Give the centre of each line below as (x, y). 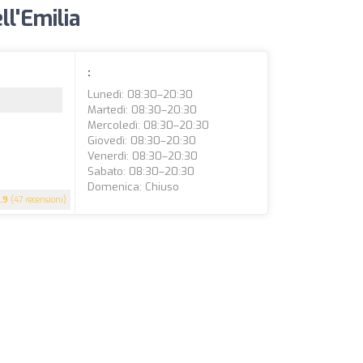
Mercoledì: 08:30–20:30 (149, 125)
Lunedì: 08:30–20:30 (141, 94)
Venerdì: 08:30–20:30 (143, 156)
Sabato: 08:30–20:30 (141, 171)
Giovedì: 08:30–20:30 (142, 141)
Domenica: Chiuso (134, 187)
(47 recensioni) (38, 200)
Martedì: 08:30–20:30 (143, 110)
